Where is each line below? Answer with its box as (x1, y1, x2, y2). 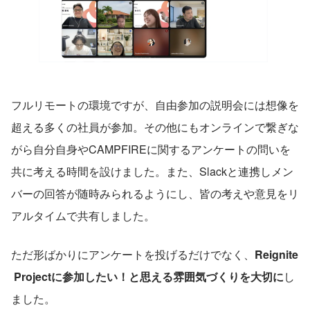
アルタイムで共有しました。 (11, 208, 155, 224)
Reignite (255, 246, 298, 263)
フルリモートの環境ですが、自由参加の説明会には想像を (11, 97, 299, 113)
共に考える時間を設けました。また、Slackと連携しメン (11, 163, 293, 180)
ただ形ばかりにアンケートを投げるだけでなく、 (11, 246, 255, 263)
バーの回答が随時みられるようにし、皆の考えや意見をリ (11, 185, 299, 202)
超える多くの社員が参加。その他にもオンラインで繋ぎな (11, 119, 299, 136)
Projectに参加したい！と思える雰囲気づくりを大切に (11, 268, 284, 285)
